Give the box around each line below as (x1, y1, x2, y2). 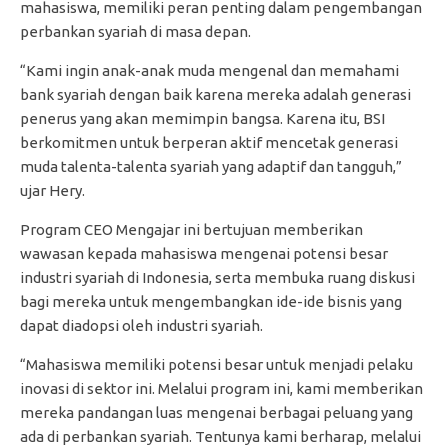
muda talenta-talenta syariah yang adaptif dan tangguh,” (20, 157, 402, 175)
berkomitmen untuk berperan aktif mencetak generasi (20, 133, 398, 151)
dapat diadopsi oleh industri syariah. (20, 316, 263, 334)
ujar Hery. (20, 181, 85, 199)
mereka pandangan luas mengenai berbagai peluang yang (20, 403, 413, 421)
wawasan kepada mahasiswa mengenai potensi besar (20, 244, 388, 262)
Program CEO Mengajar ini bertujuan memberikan (20, 220, 363, 238)
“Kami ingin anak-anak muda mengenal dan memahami (20, 61, 399, 79)
